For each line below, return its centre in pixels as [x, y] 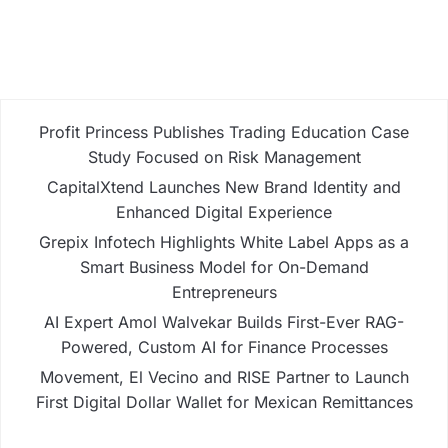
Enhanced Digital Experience [224, 212]
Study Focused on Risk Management [224, 157]
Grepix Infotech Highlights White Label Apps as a [224, 242]
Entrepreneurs [224, 292]
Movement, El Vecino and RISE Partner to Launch [224, 377]
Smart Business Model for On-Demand [224, 267]
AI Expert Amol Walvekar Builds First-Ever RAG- [224, 322]
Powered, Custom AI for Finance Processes [224, 347]
